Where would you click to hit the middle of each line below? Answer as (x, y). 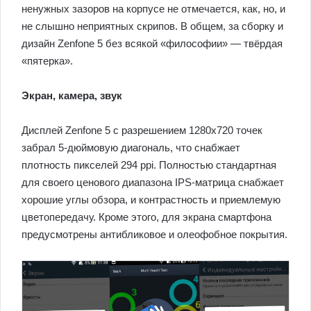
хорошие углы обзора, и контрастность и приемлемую (151, 199)
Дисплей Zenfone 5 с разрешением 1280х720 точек (142, 130)
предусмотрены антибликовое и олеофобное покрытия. (154, 234)
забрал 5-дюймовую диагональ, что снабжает (131, 147)
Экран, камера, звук (72, 95)
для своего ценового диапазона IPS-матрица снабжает (153, 182)
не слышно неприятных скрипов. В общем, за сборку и (152, 26)
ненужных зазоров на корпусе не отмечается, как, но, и (153, 8)
